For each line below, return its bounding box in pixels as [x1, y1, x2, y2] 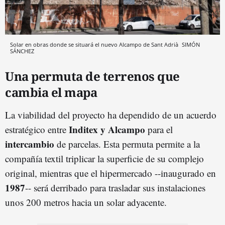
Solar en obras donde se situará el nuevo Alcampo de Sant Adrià [10, 40, 180, 48]
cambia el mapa [5, 83, 97, 100]
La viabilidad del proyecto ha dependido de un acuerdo [5, 108, 216, 121]
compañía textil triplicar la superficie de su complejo [5, 152, 204, 165]
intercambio [5, 137, 54, 151]
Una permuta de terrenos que [5, 67, 180, 84]
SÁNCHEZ [10, 47, 34, 55]
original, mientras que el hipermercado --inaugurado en [5, 166, 216, 179]
